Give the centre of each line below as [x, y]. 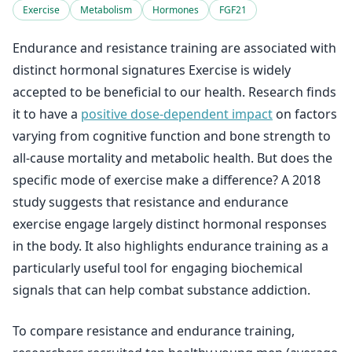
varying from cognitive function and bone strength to [172, 136]
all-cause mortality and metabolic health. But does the [172, 158]
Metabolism [106, 10]
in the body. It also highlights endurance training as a [170, 246]
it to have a [47, 114]
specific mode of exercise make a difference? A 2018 [167, 180]
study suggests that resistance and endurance [150, 202]
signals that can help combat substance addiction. [161, 290]
